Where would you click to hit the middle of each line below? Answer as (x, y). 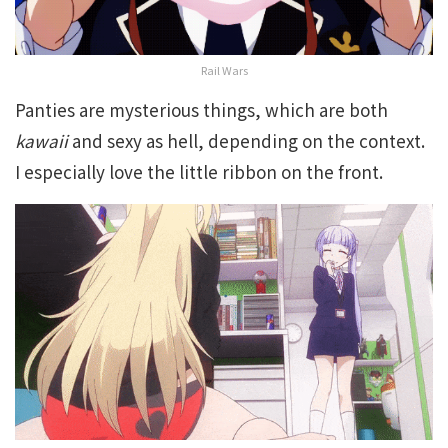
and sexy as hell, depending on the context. (246, 141)
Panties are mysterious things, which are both (201, 110)
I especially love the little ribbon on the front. (199, 172)
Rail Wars (224, 70)
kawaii (41, 141)
